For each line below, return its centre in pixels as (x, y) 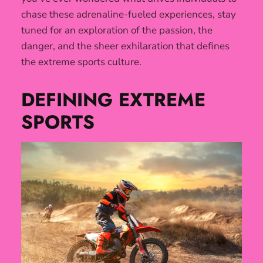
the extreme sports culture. (81, 62)
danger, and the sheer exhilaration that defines (125, 46)
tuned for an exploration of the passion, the (117, 31)
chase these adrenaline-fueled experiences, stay (129, 15)
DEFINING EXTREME (113, 100)
